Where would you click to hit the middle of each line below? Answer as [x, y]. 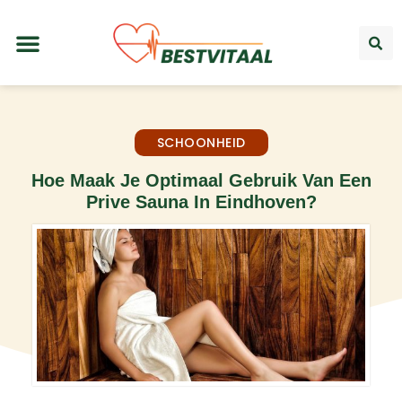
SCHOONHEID [201, 142]
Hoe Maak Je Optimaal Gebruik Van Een [201, 180]
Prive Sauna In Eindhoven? [201, 201]
